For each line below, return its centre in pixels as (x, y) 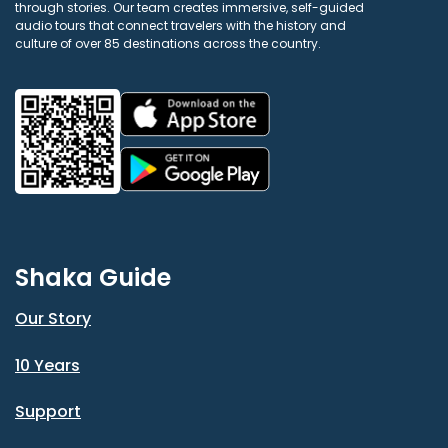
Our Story (53, 319)
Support (48, 412)
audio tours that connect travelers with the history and (180, 26)
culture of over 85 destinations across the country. (168, 44)
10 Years (47, 365)
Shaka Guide (93, 278)
